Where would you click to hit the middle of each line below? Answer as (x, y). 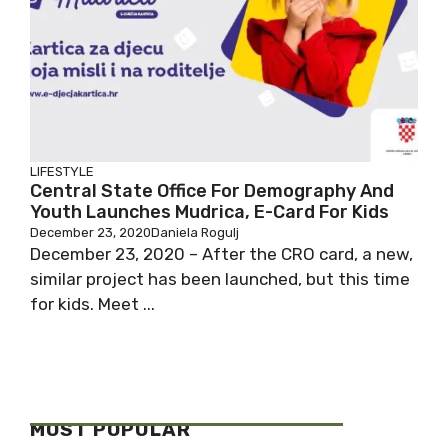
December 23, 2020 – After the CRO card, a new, (221, 254)
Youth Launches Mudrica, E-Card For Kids (209, 212)
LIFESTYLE (62, 171)
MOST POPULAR (110, 429)
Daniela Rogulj (195, 232)
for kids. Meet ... (92, 304)
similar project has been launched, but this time (220, 279)
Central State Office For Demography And (212, 191)
